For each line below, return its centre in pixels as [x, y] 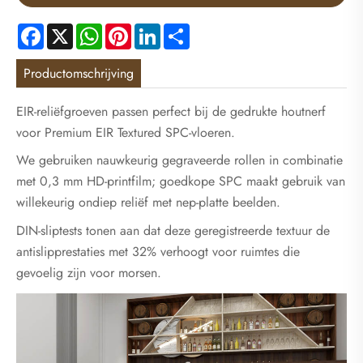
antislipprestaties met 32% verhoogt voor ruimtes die [158, 251]
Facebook [70, 29]
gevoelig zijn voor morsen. [89, 272]
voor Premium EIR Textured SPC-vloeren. [126, 133]
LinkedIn [183, 29]
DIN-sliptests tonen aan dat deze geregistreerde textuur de [173, 230]
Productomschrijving [79, 73]
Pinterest [154, 29]
